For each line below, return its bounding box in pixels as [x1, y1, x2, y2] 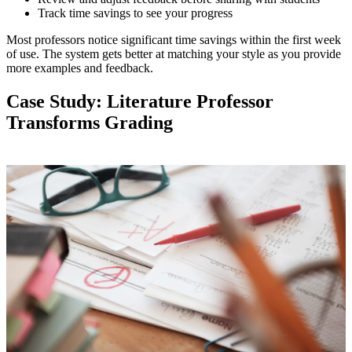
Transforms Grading [6, 112, 173, 134]
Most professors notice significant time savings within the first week [6, 33, 341, 47]
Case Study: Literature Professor [6, 91, 273, 112]
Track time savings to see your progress [38, 6, 233, 20]
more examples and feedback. [6, 61, 153, 75]
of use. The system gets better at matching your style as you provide [6, 47, 341, 61]
